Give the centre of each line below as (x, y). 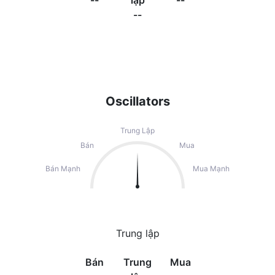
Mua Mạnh (211, 168)
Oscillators (137, 101)
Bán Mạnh (63, 168)
